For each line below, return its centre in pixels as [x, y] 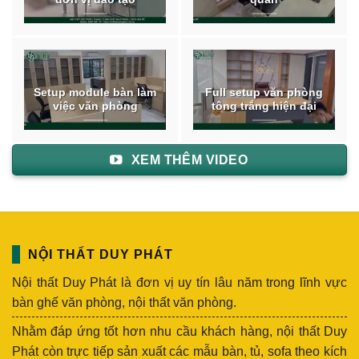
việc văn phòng [95, 106]
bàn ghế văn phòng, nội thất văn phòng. [124, 303]
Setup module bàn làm [95, 92]
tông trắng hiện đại [264, 106]
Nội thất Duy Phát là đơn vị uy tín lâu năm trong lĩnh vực [179, 283]
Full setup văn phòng [264, 92]
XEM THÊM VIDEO [190, 159]
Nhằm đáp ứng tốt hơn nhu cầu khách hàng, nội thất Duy [179, 332]
